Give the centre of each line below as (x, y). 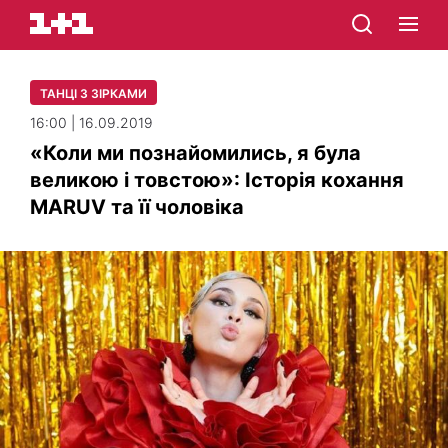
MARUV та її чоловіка (137, 207)
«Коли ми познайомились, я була (195, 153)
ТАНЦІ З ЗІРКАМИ (93, 93)
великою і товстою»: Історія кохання (217, 180)
